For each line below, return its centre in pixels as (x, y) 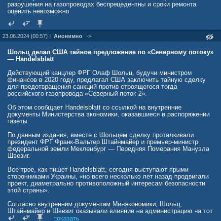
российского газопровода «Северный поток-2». (77, 93)
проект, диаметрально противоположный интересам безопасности (106, 183)
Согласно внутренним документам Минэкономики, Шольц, (95, 204)
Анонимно (68, 36)
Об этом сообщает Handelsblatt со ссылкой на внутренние (94, 107)
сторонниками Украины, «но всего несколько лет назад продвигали (108, 176)
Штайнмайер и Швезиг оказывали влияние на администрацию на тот (110, 211)
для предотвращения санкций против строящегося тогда (92, 87)
